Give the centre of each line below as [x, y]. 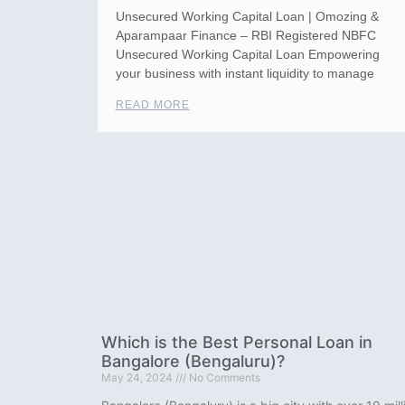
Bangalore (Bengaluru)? [193, 362]
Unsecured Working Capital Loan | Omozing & [247, 17]
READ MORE [152, 105]
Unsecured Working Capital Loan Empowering [247, 55]
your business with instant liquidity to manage [245, 74]
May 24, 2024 [138, 378]
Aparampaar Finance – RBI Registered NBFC [245, 36]
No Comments [223, 378]
